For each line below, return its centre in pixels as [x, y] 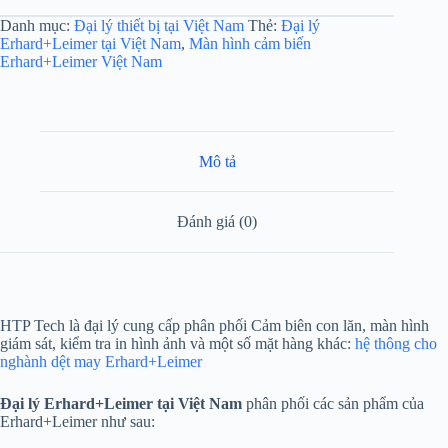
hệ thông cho [396, 344]
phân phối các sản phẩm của [335, 404]
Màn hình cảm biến [250, 43]
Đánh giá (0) [217, 222]
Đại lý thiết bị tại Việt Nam [159, 25]
